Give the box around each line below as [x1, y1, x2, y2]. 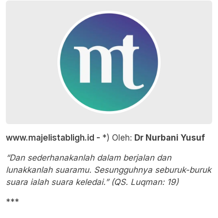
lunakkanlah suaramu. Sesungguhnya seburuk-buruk [6, 165, 211, 175]
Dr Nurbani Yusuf [134, 133, 205, 143]
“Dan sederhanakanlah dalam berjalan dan [6, 153, 171, 163]
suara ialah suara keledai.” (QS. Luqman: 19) [6, 177, 179, 187]
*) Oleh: [102, 133, 134, 143]
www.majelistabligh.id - [6, 133, 100, 143]
